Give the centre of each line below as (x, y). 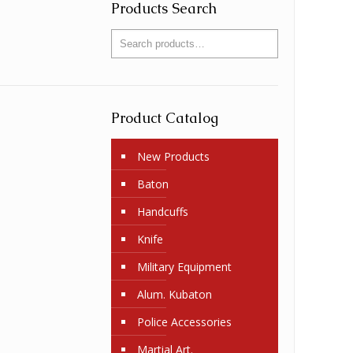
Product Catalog (165, 118)
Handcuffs (163, 212)
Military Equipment (184, 267)
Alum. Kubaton (175, 294)
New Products (173, 156)
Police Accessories (184, 322)
